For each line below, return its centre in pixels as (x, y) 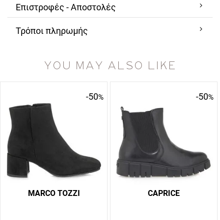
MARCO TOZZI (54, 193)
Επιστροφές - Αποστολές (66, 7)
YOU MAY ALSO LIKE (110, 66)
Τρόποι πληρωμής (52, 31)
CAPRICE (164, 193)
